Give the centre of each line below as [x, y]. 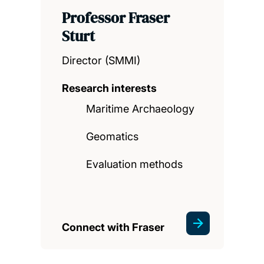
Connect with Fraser [113, 227]
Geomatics [113, 137]
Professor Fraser [115, 18]
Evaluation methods [135, 164]
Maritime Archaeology [141, 109]
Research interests [109, 88]
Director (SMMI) [101, 61]
